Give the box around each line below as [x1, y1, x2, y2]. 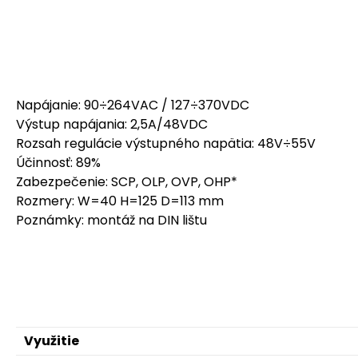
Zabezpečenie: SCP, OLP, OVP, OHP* [16, 173, 237, 191]
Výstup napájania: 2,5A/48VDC [16, 115, 208, 133]
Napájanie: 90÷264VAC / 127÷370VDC [16, 96, 249, 114]
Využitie [24, 332, 79, 350]
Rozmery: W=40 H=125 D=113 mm [16, 192, 224, 210]
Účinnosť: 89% [16, 153, 101, 172]
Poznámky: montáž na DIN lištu [16, 211, 207, 229]
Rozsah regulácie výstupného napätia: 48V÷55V [16, 134, 316, 153]
